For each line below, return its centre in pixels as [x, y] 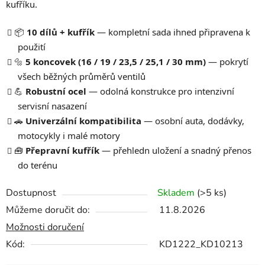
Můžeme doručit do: [48, 210]
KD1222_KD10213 [201, 245]
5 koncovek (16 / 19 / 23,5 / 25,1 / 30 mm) [116, 62]
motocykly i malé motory [69, 136]
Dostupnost [31, 193]
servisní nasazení [52, 106]
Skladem [176, 193]
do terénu [38, 165]
